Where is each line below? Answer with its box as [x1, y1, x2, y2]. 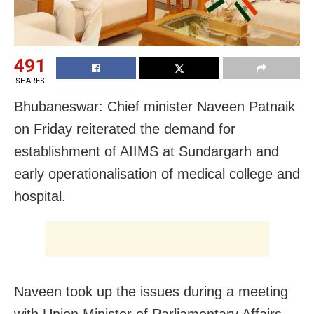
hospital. [14, 188, 66, 204]
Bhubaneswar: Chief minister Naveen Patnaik [14, 98, 295, 114]
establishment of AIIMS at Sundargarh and [14, 143, 279, 159]
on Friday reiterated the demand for [14, 121, 235, 137]
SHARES [15, 76, 45, 86]
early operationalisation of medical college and [14, 165, 300, 182]
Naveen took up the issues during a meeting [14, 283, 288, 299]
